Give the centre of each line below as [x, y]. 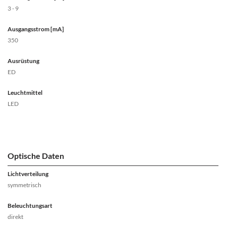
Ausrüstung [23, 61]
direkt [15, 217]
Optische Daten [36, 156]
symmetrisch [24, 185]
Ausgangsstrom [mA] [36, 29]
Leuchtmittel [25, 93]
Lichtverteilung [28, 174]
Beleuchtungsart [30, 206]
